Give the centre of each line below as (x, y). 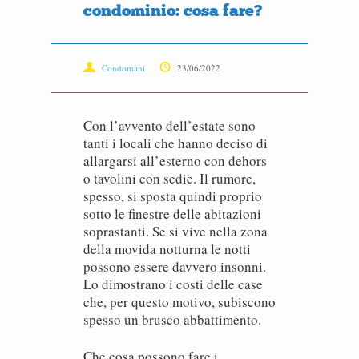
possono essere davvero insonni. (175, 266)
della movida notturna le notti (167, 249)
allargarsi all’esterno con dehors (175, 161)
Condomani (123, 68)
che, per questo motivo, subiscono (179, 302)
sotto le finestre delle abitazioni (172, 214)
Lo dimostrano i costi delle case (173, 284)
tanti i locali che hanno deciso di (175, 143)
